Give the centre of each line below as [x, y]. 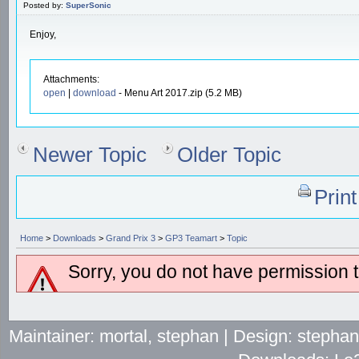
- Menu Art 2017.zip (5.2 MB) [179, 93]
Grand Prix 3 [131, 238]
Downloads [75, 238]
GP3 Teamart [191, 238]
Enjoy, [43, 34]
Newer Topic [90, 154]
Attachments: [71, 79]
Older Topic [229, 154]
